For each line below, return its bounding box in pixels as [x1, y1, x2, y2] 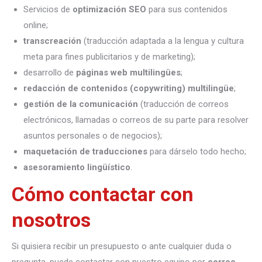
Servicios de [23, 4, 73, 15]
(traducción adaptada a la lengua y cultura [81, 35, 244, 46]
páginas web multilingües [76, 67, 181, 78]
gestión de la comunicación [23, 98, 138, 109]
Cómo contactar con [12, 182, 194, 206]
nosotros [12, 208, 91, 232]
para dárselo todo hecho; [147, 146, 246, 157]
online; [23, 19, 48, 30]
